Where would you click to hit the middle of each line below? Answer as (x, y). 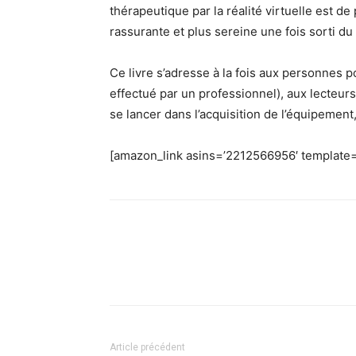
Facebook (147, 269)
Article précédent (147, 347)
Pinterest (276, 269)
